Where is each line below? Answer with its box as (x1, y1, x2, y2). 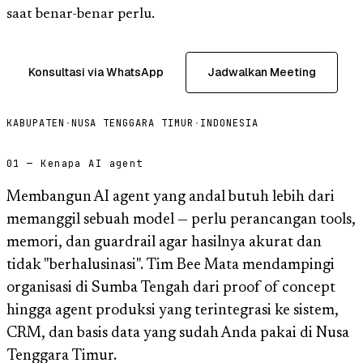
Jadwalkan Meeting (207, 64, 316, 79)
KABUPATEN (6, 116, 65, 130)
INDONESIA (199, 116, 258, 130)
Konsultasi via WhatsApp (28, 64, 164, 79)
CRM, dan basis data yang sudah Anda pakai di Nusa (6, 325, 349, 341)
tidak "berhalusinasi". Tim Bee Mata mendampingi (6, 257, 335, 273)
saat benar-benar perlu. (6, 6, 155, 22)
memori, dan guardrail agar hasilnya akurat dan (6, 234, 322, 250)
